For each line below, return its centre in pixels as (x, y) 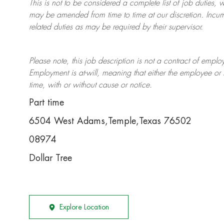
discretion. (185, 15)
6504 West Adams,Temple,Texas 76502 (110, 121)
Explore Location (84, 207)
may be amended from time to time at (93, 15)
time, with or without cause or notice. (90, 85)
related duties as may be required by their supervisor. (116, 27)
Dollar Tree (50, 158)
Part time (46, 103)
